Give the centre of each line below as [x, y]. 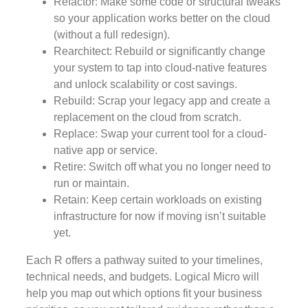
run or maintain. [91, 184]
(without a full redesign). [112, 35]
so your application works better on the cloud [162, 19]
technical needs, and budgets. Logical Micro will [143, 277]
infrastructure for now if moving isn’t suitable [160, 217]
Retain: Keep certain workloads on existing [158, 200]
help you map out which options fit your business [144, 294]
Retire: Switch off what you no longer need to [162, 167]
